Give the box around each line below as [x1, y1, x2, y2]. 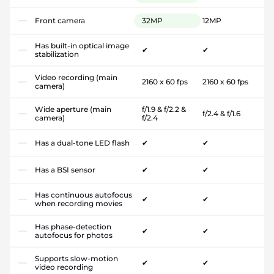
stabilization [35, 49, 79, 59]
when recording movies [35, 198, 122, 208]
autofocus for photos [35, 230, 113, 240]
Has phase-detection [35, 221, 111, 231]
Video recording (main [35, 72, 117, 82]
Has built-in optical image [35, 40, 129, 50]
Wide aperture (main [35, 104, 111, 114]
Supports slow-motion [35, 253, 118, 263]
